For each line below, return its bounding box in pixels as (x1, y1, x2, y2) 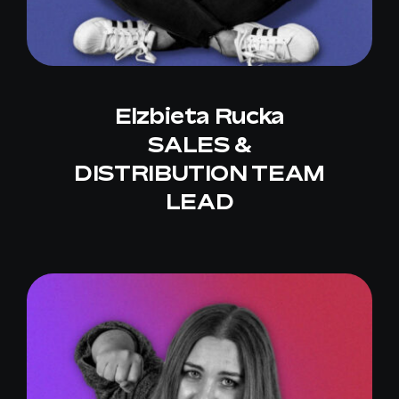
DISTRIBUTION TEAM (74, 159, 325, 185)
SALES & (148, 131, 251, 157)
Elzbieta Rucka (115, 102, 284, 128)
